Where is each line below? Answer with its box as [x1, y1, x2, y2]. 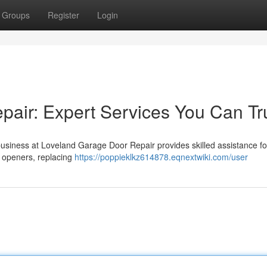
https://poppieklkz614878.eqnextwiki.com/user [74, 151, 248, 163]
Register [48, 9, 79, 21]
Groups [2, 9, 30, 21]
